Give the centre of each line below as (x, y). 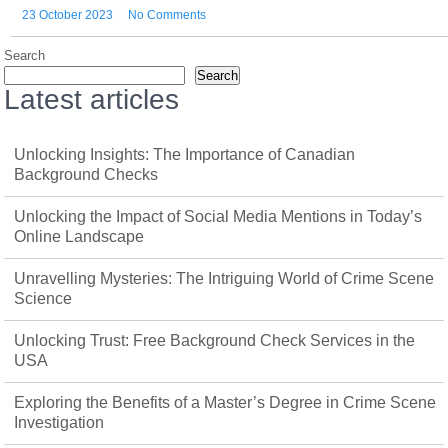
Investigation (59, 422)
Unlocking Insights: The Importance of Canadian (185, 154)
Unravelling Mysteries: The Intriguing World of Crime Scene (224, 278)
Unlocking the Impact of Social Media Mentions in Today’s (218, 216)
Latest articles (92, 99)
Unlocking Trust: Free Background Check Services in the (215, 340)
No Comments (167, 15)
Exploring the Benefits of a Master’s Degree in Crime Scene (225, 402)
